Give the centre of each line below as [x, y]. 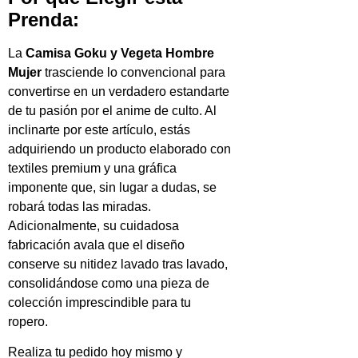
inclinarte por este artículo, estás [99, 129]
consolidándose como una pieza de [109, 283]
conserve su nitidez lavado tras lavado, [118, 264]
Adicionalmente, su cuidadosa [93, 225]
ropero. [28, 321]
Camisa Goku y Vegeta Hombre [120, 53]
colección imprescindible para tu [99, 302]
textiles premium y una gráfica [92, 168]
